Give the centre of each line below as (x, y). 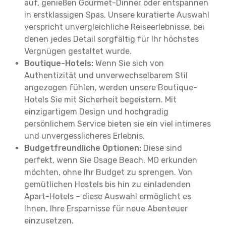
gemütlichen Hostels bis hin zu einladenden (107, 184)
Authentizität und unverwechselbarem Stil (106, 75)
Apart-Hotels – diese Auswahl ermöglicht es (108, 196)
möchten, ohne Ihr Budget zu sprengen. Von (108, 172)
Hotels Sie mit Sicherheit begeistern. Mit (100, 100)
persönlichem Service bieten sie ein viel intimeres (118, 124)
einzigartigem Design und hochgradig (96, 112)
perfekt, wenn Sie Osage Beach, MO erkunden (111, 160)
